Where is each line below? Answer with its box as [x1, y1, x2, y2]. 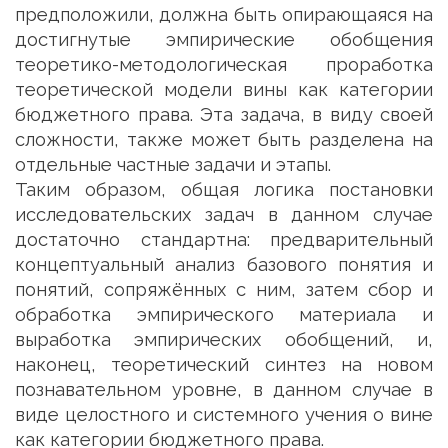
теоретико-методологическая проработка [15, 54, 433, 75]
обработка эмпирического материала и [15, 304, 433, 325]
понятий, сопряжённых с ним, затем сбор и [15, 279, 433, 300]
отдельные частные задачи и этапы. [15, 154, 331, 175]
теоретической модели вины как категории [15, 79, 433, 100]
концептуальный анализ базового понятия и [15, 254, 433, 275]
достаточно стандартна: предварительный [15, 229, 433, 250]
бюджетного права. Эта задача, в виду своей [15, 104, 433, 125]
